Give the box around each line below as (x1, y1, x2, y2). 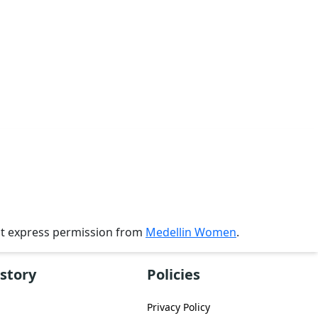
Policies (146, 265, 200, 285)
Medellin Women (146, 224, 236, 241)
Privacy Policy (146, 300, 210, 314)
